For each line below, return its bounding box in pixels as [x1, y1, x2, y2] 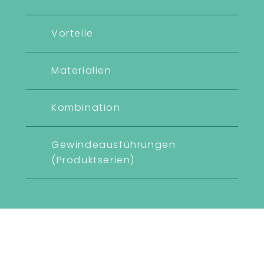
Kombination [51, 101, 121, 114]
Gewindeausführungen [51, 138, 176, 151]
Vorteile [51, 27, 94, 40]
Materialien [51, 64, 112, 77]
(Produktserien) [51, 153, 135, 167]
